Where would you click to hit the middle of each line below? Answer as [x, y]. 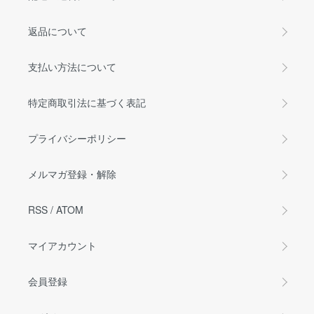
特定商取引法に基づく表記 [87, 102]
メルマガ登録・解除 [72, 174]
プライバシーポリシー [77, 138]
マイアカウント [62, 245]
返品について [57, 31]
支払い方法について [72, 67]
